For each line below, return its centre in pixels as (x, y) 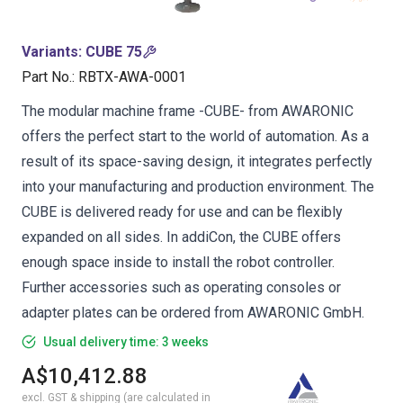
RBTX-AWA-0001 (132, 77)
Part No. (47, 77)
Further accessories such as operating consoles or (181, 287)
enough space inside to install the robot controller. (178, 262)
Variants (50, 52)
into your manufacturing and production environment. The (198, 187)
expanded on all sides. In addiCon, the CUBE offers (181, 237)
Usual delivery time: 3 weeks (126, 342)
